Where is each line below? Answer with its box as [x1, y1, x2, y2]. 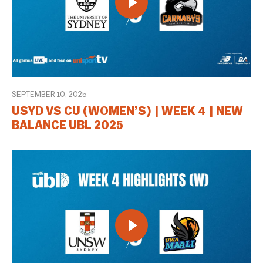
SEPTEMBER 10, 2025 [12, 90, 86, 99]
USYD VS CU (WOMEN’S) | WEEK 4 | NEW [12, 106, 243, 118]
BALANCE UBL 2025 [12, 120, 123, 132]
